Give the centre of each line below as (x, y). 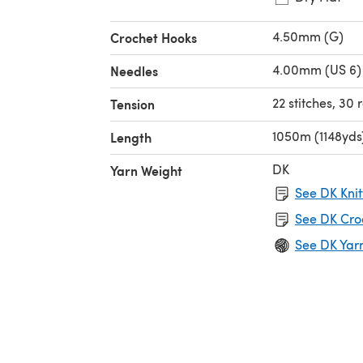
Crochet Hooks (154, 37)
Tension (132, 104)
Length (131, 137)
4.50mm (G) (308, 36)
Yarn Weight (146, 170)
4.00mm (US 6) (317, 69)
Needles (134, 70)
